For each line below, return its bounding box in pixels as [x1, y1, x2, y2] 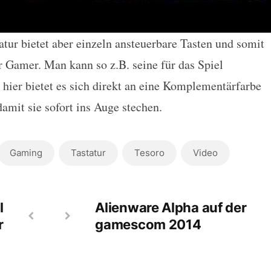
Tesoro [134, 146, 165, 158]
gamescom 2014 [95, 216, 201, 232]
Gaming [9, 146, 42, 158]
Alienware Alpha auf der [95, 199, 247, 215]
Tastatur [70, 146, 106, 158]
